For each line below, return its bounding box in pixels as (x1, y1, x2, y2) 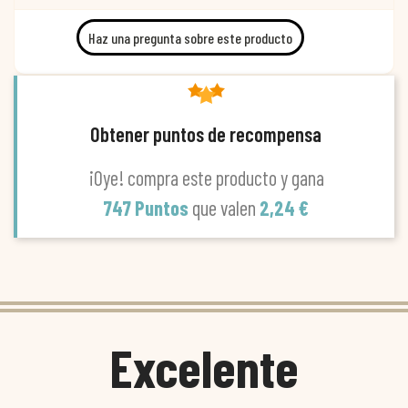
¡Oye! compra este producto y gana (87, 166, 324, 190)
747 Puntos (103, 196, 192, 220)
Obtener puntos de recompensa (90, 122, 321, 147)
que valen (192, 196, 260, 220)
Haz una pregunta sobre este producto (88, 28, 292, 46)
